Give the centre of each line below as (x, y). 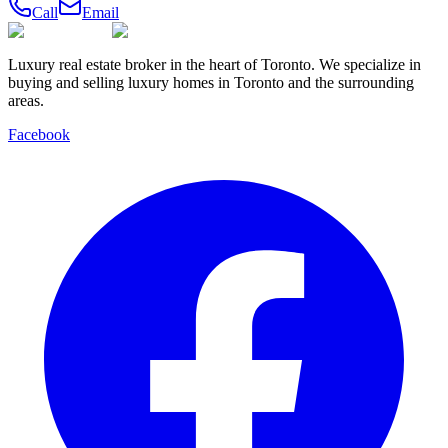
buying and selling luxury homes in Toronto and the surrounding (211, 82)
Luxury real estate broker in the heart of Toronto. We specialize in (214, 64)
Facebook (39, 134)
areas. (26, 100)
